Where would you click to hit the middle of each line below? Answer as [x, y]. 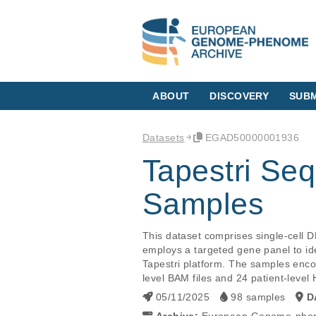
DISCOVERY [239, 96]
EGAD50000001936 [252, 137]
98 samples [257, 297]
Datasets [164, 137]
